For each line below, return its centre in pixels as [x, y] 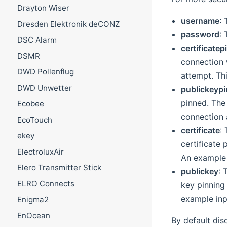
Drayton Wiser [43, 8]
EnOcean [33, 215]
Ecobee [30, 104]
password [200, 35]
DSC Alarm [37, 40]
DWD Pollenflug [45, 72]
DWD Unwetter [44, 88]
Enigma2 [33, 200]
